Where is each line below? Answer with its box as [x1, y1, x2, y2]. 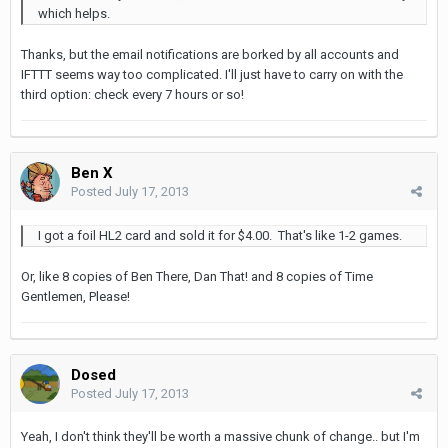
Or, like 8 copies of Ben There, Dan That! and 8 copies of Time [21, 268, 373, 284]
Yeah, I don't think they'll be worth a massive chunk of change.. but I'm [21, 428, 420, 444]
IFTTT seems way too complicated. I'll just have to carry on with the [21, 66, 403, 82]
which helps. [38, 5, 110, 21]
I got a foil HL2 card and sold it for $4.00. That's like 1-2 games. [38, 227, 402, 243]
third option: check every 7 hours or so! [21, 86, 244, 102]
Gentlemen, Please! [21, 288, 130, 304]
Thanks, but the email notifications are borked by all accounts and [21, 46, 399, 62]
